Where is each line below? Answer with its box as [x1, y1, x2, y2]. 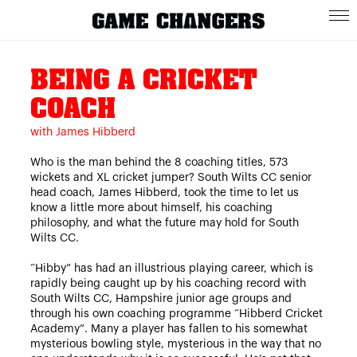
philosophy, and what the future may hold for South [29, 217, 299, 229]
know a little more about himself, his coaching [29, 202, 273, 214]
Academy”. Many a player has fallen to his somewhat [29, 323, 308, 335]
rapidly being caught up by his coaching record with [29, 277, 306, 289]
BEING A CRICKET [29, 68, 257, 96]
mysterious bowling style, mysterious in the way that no [29, 338, 321, 350]
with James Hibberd [29, 126, 135, 138]
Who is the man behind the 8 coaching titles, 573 [29, 156, 288, 168]
